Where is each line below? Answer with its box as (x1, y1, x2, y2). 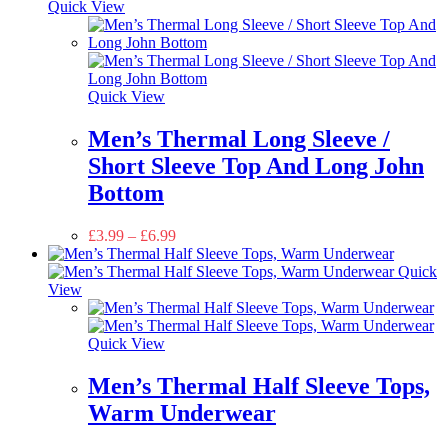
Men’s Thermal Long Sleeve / (88, 125, 390, 152)
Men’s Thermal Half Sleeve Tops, (88, 372, 430, 399)
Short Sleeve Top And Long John (88, 152, 424, 179)
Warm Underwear (88, 399, 276, 426)
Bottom (88, 179, 164, 206)
